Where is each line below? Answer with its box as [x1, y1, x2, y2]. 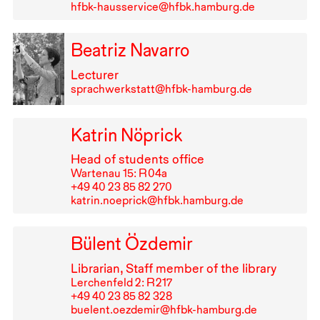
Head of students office [70, 151, 204, 167]
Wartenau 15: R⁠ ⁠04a [70, 166, 167, 181]
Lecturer [70, 67, 119, 83]
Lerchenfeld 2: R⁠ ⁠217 [70, 276, 172, 290]
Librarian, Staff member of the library [70, 261, 276, 276]
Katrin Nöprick [70, 124, 182, 146]
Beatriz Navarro [70, 39, 189, 61]
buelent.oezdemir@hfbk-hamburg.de [70, 303, 257, 317]
